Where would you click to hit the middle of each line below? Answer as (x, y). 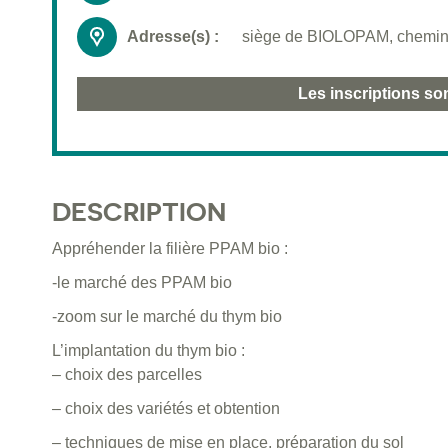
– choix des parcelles (127, 375)
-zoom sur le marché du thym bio (167, 317)
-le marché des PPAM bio (142, 283)
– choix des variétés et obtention (166, 409)
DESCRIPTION (139, 212)
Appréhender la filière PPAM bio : (170, 249)
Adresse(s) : (173, 37)
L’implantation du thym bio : (148, 351)
